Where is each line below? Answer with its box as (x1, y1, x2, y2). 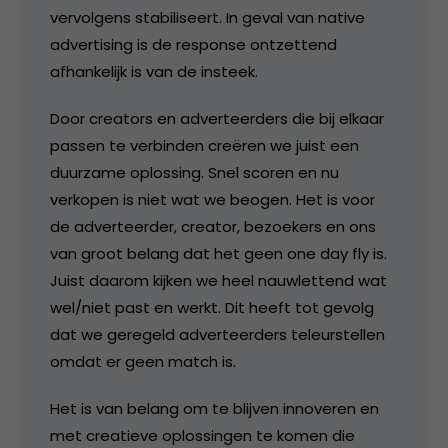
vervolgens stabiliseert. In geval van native (50, 6, 365, 28)
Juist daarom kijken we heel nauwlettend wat (50, 269, 387, 291)
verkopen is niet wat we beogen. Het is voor (50, 188, 375, 210)
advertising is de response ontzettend (50, 33, 337, 55)
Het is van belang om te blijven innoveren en (50, 397, 379, 419)
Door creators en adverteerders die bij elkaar (50, 107, 384, 129)
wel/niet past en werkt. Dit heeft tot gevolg (50, 296, 374, 318)
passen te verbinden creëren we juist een (50, 134, 359, 156)
